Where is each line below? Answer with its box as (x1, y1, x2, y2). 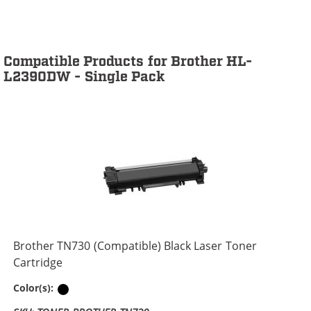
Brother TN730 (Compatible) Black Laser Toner (13, 238, 257, 254)
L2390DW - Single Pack (3, 68, 165, 87)
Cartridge (13, 255, 62, 271)
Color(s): (13, 281, 57, 295)
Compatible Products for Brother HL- (3, 53, 253, 72)
